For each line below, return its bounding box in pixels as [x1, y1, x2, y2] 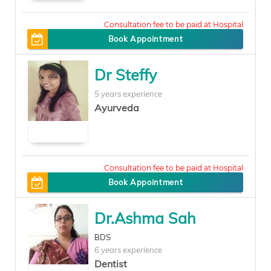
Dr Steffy [94, 65, 157, 84]
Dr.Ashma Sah [94, 209, 196, 227]
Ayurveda [94, 102, 139, 114]
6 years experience [94, 245, 162, 255]
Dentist [94, 258, 127, 270]
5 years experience [94, 89, 162, 99]
